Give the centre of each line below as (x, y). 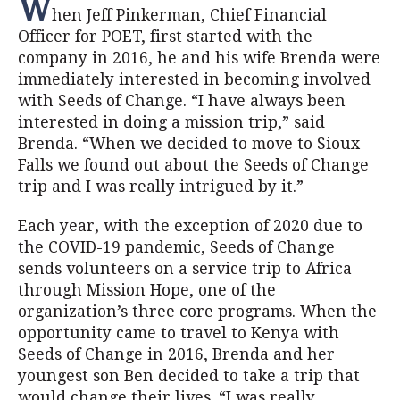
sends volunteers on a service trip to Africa (185, 269)
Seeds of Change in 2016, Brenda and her (176, 354)
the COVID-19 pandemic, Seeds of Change (176, 247)
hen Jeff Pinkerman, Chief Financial (189, 15)
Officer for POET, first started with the (165, 37)
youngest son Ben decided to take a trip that (189, 376)
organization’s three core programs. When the (197, 312)
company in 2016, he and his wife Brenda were (199, 58)
